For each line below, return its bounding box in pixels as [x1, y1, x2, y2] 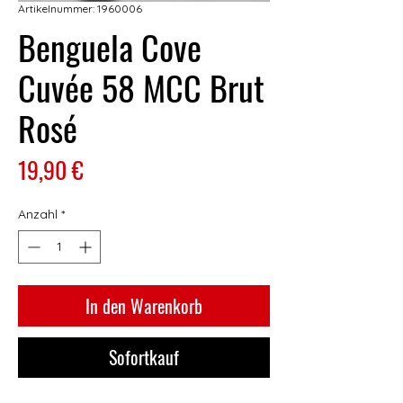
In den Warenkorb [85, 292, 202, 320]
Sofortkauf [109, 344, 179, 372]
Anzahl [18, 206, 58, 223]
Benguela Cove [18, 22, 201, 73]
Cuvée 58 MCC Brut [18, 62, 264, 113]
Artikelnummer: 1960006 [18, 2, 142, 16]
